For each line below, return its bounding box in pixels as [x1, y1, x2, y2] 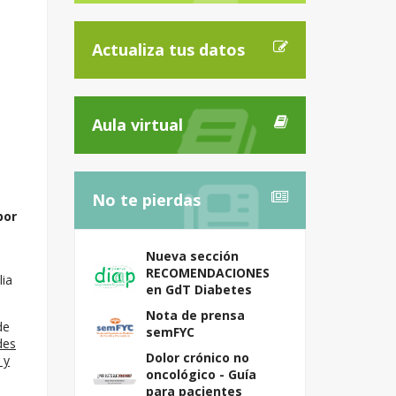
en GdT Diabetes [145, 281, 252, 298]
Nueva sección [145, 247, 239, 264]
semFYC [145, 324, 194, 340]
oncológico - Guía [145, 366, 256, 383]
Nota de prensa [145, 307, 245, 324]
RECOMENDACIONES [145, 264, 270, 281]
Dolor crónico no [145, 349, 249, 366]
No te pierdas [91, 189, 201, 210]
